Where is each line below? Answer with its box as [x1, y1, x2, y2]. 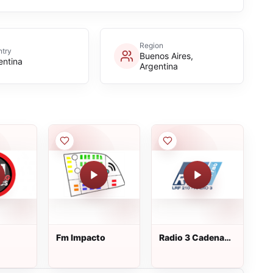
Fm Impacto [55, 232, 105, 243]
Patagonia [159, 243, 202, 253]
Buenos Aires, [139, 51, 193, 61]
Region [139, 41, 163, 50]
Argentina [139, 61, 178, 71]
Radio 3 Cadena [159, 232, 225, 243]
